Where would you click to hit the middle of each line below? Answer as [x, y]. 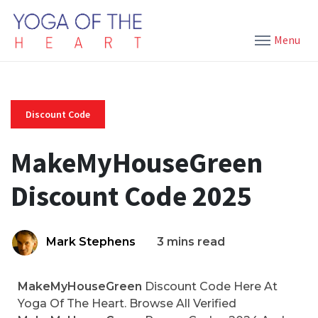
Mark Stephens [91, 242]
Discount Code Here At [210, 286]
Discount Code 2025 [131, 196]
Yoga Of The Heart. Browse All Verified [127, 303]
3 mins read [191, 242]
